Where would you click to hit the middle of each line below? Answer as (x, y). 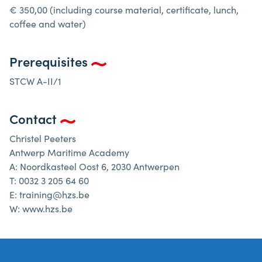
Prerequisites (50, 61)
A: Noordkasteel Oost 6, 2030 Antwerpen (94, 166)
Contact (35, 118)
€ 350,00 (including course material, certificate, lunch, (124, 9)
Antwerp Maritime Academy (69, 152)
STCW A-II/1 (35, 81)
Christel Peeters (43, 138)
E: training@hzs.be (49, 194)
